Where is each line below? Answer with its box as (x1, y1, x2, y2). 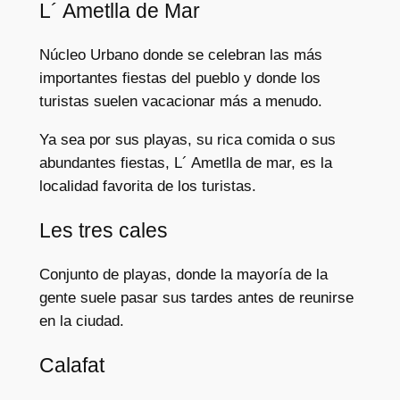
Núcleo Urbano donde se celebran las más (38, 46, 322, 63)
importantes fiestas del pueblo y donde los (38, 69, 321, 87)
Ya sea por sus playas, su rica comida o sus (38, 130, 336, 148)
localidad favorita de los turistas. (38, 177, 256, 195)
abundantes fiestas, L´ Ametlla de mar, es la (38, 154, 332, 171)
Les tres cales (38, 218, 168, 242)
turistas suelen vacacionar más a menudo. (38, 92, 322, 110)
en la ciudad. (38, 312, 124, 330)
